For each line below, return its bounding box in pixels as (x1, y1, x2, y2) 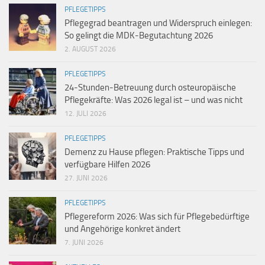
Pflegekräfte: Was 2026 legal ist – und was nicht (64, 94, 243, 105)
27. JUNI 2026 (64, 173, 108, 182)
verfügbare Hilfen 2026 (64, 159, 150, 170)
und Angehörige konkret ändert (64, 223, 180, 234)
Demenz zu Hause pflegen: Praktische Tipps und (64, 146, 244, 157)
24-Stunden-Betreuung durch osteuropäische (64, 82, 236, 93)
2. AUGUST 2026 (64, 44, 116, 53)
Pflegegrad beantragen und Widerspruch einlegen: (64, 17, 252, 28)
